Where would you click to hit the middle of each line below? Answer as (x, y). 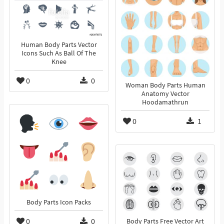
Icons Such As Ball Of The (59, 53)
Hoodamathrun (165, 102)
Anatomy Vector (165, 94)
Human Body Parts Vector (59, 45)
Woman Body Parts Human (165, 85)
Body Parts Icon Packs (59, 202)
